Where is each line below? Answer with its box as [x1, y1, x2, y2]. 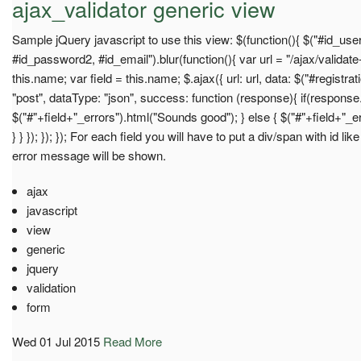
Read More [103, 332, 162, 350]
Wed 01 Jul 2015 [12, 332, 100, 350]
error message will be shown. [12, 146, 166, 164]
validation [26, 278, 76, 296]
